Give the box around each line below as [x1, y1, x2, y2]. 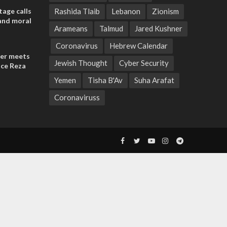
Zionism [152, 7, 179, 16]
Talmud [99, 24, 123, 33]
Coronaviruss [54, 93, 100, 102]
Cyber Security [119, 58, 169, 67]
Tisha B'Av [87, 75, 123, 85]
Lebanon [111, 7, 140, 16]
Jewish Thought [54, 58, 107, 67]
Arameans [54, 24, 88, 33]
